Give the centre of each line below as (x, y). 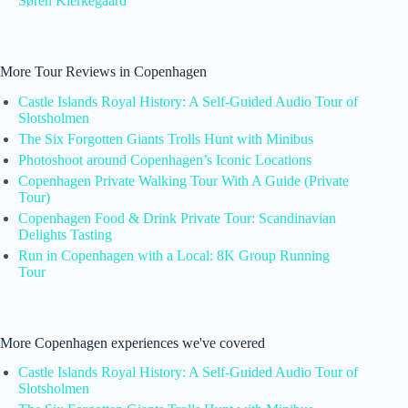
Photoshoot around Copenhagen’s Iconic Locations (165, 159)
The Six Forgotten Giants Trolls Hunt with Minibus (166, 138)
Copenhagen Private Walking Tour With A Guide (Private (184, 180)
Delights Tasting (65, 234)
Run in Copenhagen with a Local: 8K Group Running (174, 255)
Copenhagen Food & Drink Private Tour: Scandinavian (177, 218)
